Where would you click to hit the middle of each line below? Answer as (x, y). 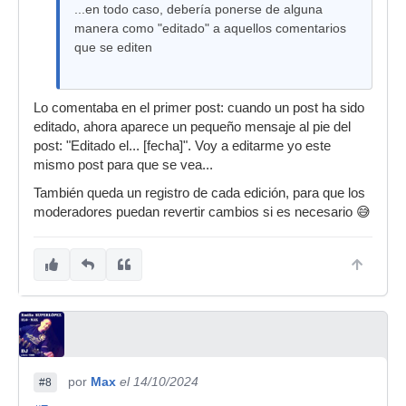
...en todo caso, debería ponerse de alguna (198, 9)
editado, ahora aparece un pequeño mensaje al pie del (192, 127)
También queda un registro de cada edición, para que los (199, 193)
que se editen (113, 47)
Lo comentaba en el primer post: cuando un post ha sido (199, 108)
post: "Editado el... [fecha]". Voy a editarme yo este (182, 146)
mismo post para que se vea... (123, 165)
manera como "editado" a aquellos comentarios (210, 28)
